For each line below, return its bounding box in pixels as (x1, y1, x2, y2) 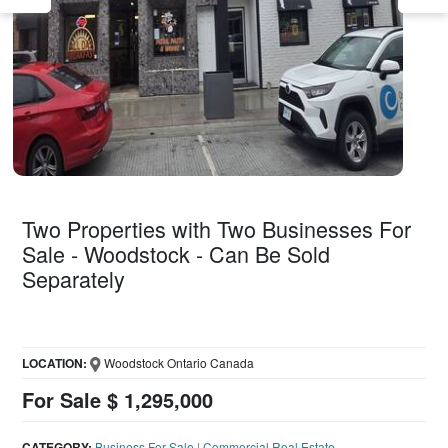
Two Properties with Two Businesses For (22, 212, 412, 244)
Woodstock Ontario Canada (100, 353, 254, 371)
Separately (22, 262, 126, 294)
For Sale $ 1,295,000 (22, 384, 214, 414)
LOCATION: (22, 353, 88, 372)
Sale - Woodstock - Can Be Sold (22, 237, 331, 269)
